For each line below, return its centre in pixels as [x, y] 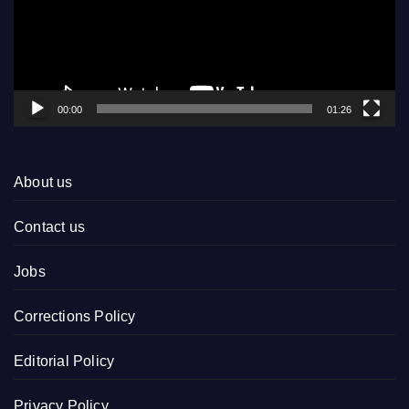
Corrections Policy [75, 317]
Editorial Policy [64, 362]
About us [43, 183]
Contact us [49, 227]
